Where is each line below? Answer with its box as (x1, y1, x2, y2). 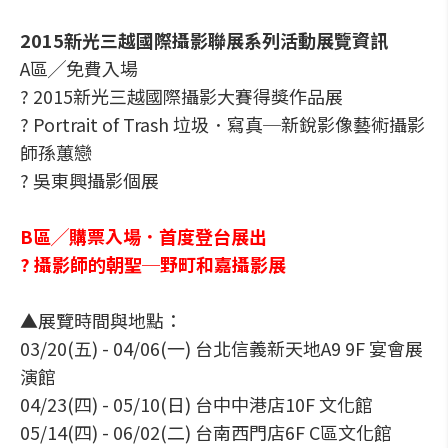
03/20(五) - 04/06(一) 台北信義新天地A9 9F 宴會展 (20, 335, 423, 361)
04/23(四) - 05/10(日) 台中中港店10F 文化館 (20, 391, 373, 417)
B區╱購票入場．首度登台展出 (20, 223, 267, 249)
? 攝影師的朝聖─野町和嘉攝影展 (20, 251, 286, 277)
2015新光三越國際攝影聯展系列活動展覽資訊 (20, 27, 388, 53)
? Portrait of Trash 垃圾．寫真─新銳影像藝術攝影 (20, 111, 425, 137)
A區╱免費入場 (20, 55, 138, 81)
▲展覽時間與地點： (20, 307, 182, 333)
